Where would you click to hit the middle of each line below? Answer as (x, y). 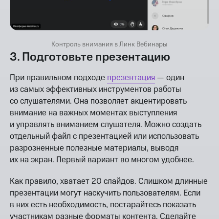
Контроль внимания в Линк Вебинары (109, 45)
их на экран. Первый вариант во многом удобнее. (102, 160)
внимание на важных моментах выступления (93, 113)
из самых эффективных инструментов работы (96, 90)
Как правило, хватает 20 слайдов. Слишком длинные (109, 182)
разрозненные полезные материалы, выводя (94, 148)
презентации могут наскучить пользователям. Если (105, 193)
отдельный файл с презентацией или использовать (104, 137)
